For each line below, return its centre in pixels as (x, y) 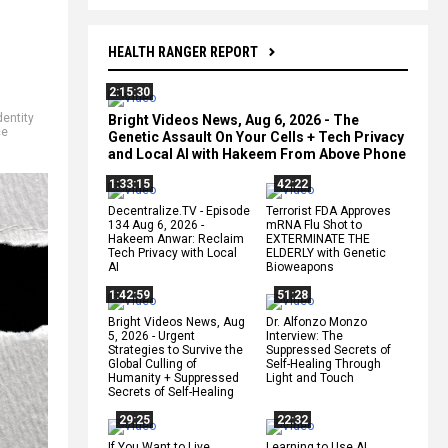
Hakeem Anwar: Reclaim (176, 238)
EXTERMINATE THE (318, 238)
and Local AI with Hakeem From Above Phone (257, 153)
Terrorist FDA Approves (328, 210)
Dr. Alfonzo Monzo (316, 321)
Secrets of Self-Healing (171, 391)
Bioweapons (300, 266)
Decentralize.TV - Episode (179, 210)
